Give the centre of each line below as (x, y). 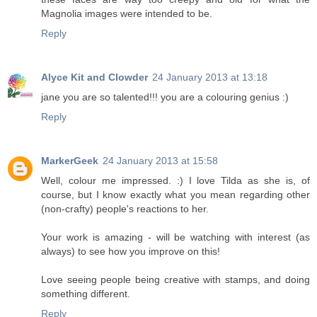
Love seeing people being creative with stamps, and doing (175, 279)
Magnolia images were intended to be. (127, 13)
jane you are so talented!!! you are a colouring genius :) (165, 97)
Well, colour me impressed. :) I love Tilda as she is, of (175, 180)
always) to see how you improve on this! (131, 251)
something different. (86, 293)
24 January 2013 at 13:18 (210, 77)
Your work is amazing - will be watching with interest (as (175, 237)
